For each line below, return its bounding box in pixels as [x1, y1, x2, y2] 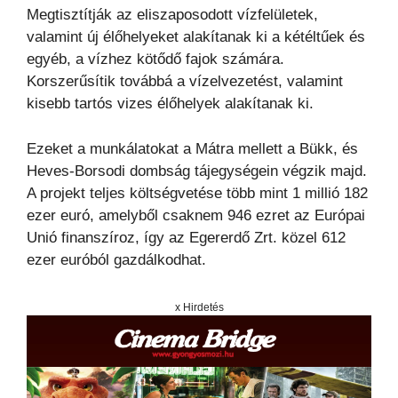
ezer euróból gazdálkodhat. [27, 251, 206, 268]
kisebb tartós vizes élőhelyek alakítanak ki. [27, 95, 314, 113]
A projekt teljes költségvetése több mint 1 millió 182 [27, 184, 368, 202]
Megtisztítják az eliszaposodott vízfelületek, [27, 6, 318, 24]
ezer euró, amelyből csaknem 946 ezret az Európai [27, 206, 365, 224]
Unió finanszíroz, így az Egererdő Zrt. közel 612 [27, 228, 346, 246]
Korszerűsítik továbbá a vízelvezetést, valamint [27, 73, 343, 91]
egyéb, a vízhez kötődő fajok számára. [27, 51, 284, 68]
